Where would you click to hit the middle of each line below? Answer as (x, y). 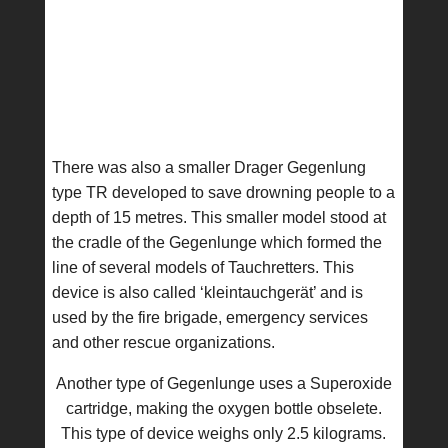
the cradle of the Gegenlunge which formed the (216, 242)
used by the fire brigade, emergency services (209, 317)
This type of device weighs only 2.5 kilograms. (224, 433)
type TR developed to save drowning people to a (223, 192)
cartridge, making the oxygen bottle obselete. (223, 408)
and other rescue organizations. (163, 342)
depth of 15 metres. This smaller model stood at (218, 217)
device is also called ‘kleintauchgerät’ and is (207, 292)
